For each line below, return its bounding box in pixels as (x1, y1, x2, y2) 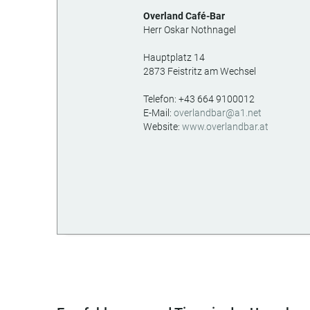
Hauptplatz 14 (143, 52, 205, 63)
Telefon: (143, 93, 179, 104)
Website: (143, 121, 182, 132)
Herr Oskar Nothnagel (143, 24, 236, 35)
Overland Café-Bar (143, 10, 225, 21)
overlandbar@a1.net (174, 107, 262, 118)
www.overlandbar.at (182, 121, 268, 132)
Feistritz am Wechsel (167, 66, 256, 77)
